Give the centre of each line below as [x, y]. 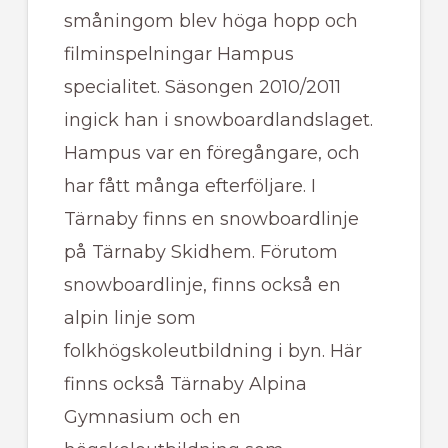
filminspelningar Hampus [178, 54]
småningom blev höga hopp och [210, 21]
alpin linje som [129, 318]
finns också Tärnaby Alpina [185, 384]
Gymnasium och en [152, 417]
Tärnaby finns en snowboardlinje [211, 219]
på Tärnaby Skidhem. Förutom [200, 252]
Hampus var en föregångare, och [211, 153]
